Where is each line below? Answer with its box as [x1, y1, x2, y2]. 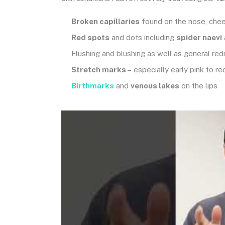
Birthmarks [71, 81, 114, 90]
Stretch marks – [71, 65, 132, 74]
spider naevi [176, 33, 222, 42]
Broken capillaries [71, 17, 140, 26]
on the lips [179, 81, 217, 90]
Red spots [71, 33, 109, 42]
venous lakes [131, 81, 179, 90]
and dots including [109, 33, 176, 42]
